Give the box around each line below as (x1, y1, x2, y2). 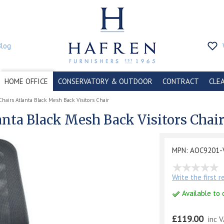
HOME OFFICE (4, 76, 48, 86)
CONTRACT (162, 76, 199, 86)
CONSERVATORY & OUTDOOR (58, 76, 152, 86)
